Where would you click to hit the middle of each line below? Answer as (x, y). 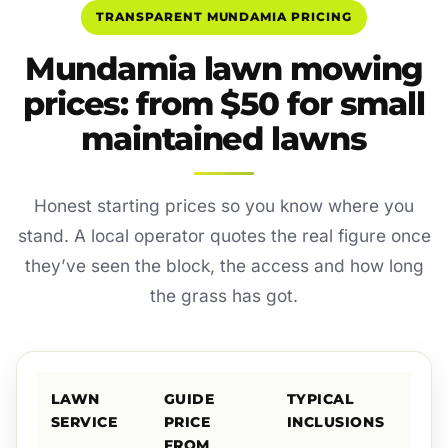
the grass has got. (224, 296)
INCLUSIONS (335, 422)
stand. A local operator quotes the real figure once (224, 236)
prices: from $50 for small (224, 104)
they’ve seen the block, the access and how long (224, 266)
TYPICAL (320, 399)
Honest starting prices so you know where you (224, 206)
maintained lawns (224, 139)
